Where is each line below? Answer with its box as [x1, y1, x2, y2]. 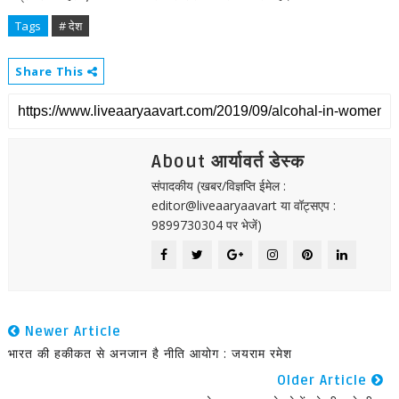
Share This [14, 63, 87, 79]
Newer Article [20, 323, 121, 339]
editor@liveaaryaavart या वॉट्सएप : [151, 197, 336, 214]
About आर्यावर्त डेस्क [151, 151, 305, 173]
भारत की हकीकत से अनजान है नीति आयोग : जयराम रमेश [7, 345, 292, 362]
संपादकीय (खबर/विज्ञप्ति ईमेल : [151, 177, 286, 194]
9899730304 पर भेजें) [151, 216, 262, 233]
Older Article [277, 372, 372, 388]
